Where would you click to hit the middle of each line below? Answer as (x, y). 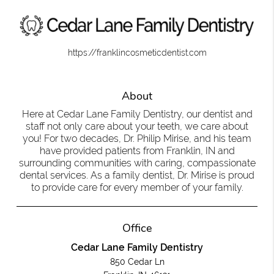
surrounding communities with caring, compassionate (137, 163)
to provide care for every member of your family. (137, 188)
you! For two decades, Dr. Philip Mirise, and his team (137, 139)
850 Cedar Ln (137, 262)
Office (137, 228)
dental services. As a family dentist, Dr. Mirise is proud (137, 176)
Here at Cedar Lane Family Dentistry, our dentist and (137, 114)
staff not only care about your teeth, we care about (137, 127)
